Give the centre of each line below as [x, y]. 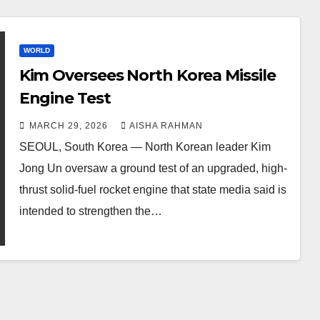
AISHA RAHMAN [166, 125]
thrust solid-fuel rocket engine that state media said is [152, 189]
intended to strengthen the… [90, 211]
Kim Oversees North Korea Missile [147, 75]
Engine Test [65, 98]
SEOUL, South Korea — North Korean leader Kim [145, 146]
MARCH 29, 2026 [70, 125]
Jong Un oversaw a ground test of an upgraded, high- [153, 168]
